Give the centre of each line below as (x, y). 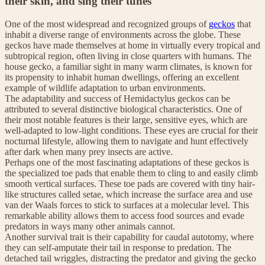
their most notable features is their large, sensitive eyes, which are (126, 119)
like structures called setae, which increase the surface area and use (129, 194)
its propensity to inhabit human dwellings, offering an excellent (122, 77)
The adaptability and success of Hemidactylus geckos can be (117, 98)
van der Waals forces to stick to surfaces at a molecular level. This (127, 205)
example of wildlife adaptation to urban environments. (105, 88)
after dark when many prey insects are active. (89, 151)
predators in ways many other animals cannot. (90, 226)
